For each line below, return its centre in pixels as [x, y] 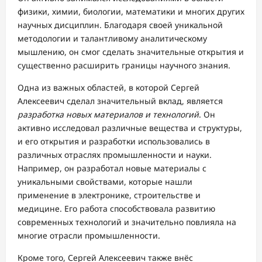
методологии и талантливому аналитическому [112, 39]
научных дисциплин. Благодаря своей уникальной [120, 25]
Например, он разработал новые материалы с [112, 168]
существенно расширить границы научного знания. [124, 65]
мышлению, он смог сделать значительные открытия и [131, 52]
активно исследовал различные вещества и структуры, [130, 128]
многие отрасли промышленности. [89, 236]
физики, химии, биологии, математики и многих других [131, 12]
